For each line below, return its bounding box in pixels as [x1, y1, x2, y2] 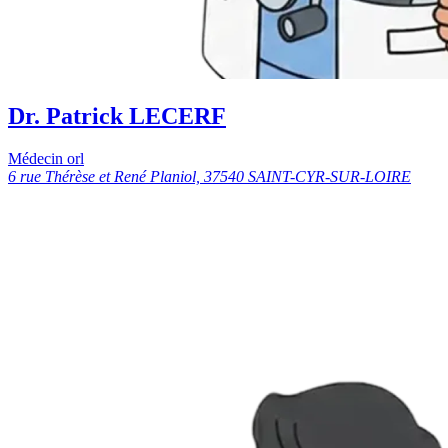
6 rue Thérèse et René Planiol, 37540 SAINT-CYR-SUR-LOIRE [8, 167, 411, 185]
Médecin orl [8, 149, 84, 167]
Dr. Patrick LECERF [8, 103, 226, 130]
